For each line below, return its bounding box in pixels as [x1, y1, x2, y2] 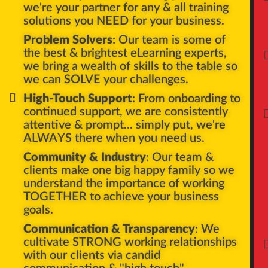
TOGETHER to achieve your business [23, 190, 219, 203]
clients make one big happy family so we [23, 164, 234, 176]
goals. [23, 203, 53, 216]
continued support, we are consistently [23, 105, 228, 118]
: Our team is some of [112, 33, 226, 46]
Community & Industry [23, 151, 146, 163]
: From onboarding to [132, 92, 240, 105]
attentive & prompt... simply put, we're [23, 118, 226, 131]
